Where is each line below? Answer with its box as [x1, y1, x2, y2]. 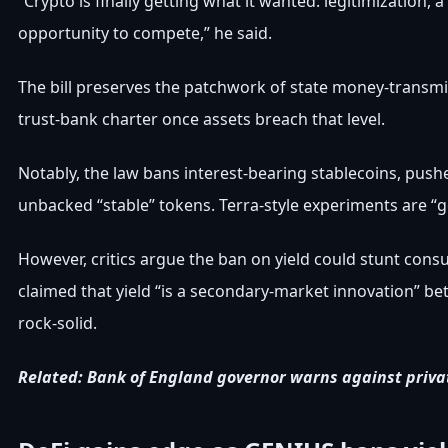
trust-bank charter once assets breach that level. [18, 108, 385, 130]
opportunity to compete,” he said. [18, 22, 272, 44]
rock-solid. [18, 312, 97, 334]
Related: [18, 366, 87, 388]
